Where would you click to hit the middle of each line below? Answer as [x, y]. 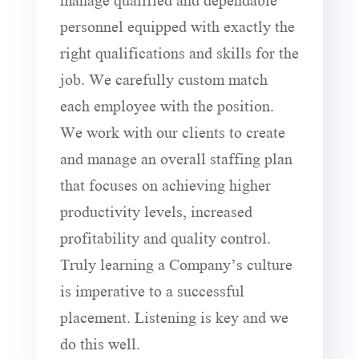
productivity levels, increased [156, 210]
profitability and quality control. [165, 236]
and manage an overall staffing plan [176, 157]
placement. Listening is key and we [174, 316]
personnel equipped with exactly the [177, 25]
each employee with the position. [167, 104]
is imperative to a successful [152, 289]
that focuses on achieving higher [165, 184]
